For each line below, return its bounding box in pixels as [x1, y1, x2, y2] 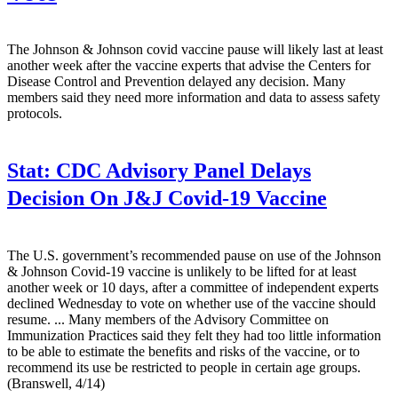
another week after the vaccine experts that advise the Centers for [7, 58, 370, 74]
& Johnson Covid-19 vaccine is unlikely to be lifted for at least [7, 264, 356, 280]
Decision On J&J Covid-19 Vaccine [7, 187, 327, 211]
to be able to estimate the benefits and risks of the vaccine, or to [7, 344, 360, 360]
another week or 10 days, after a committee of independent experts [7, 280, 378, 296]
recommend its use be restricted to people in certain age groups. [7, 360, 361, 376]
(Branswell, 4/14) [7, 376, 105, 392]
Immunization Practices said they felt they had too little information [7, 328, 381, 344]
